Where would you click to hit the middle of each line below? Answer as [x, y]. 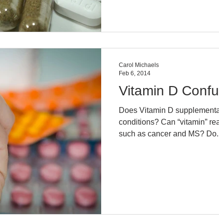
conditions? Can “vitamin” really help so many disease [140, 122]
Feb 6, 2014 [135, 73]
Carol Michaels [139, 65]
